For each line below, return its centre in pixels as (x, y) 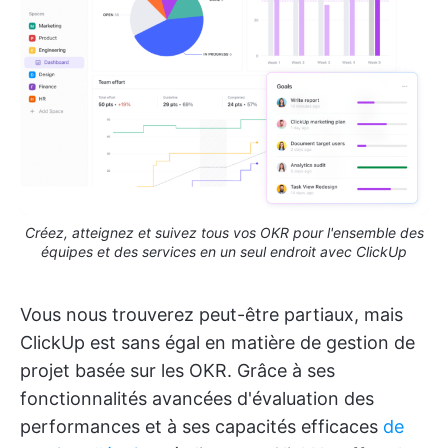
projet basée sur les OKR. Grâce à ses (177, 370)
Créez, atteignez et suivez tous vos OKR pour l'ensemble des (224, 232)
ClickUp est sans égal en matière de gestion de (217, 342)
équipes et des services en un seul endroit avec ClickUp (224, 251)
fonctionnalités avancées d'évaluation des (197, 398)
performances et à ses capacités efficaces (201, 426)
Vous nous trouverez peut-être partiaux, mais (211, 314)
